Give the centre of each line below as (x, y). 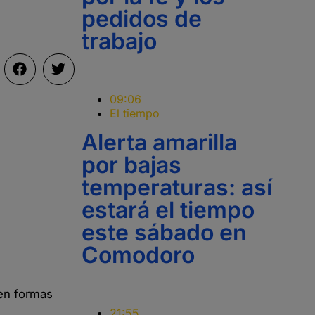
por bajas (131, 165)
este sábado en (164, 232)
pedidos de (142, 19)
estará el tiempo (168, 210)
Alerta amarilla (159, 142)
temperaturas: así (177, 187)
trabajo (119, 41)
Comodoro (138, 255)
